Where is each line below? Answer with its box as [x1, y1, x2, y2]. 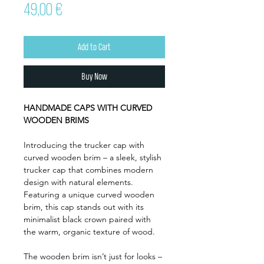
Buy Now [81, 71, 107, 81]
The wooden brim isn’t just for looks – [24, 251, 162, 262]
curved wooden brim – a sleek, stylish [24, 152, 161, 163]
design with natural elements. [24, 177, 133, 187]
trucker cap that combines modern [24, 164, 153, 175]
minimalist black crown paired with [24, 214, 151, 225]
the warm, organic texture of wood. [24, 226, 155, 237]
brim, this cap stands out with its [24, 202, 144, 212]
